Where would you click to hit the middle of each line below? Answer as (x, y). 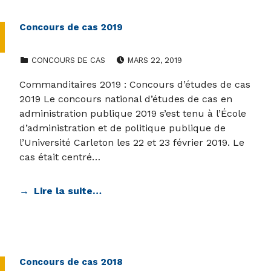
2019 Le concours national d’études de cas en (126, 99)
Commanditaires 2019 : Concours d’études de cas (135, 85)
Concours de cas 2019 (71, 28)
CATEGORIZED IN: (36, 54)
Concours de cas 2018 (71, 262)
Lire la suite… (68, 191)
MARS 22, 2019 (155, 60)
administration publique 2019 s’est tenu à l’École (133, 114)
